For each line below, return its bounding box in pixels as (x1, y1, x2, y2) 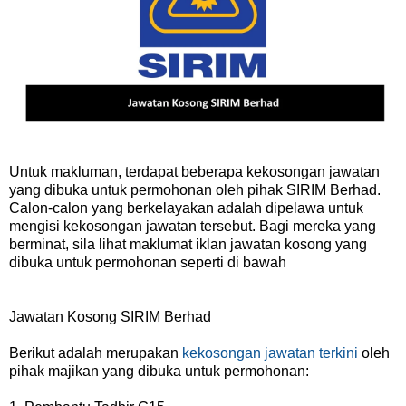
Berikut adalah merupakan (9, 344, 182, 361)
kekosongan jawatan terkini (182, 344, 358, 361)
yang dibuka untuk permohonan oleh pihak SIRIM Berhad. (9, 181, 381, 198)
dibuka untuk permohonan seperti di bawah (9, 254, 286, 270)
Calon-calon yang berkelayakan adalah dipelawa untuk (9, 199, 363, 216)
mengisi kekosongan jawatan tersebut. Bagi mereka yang (9, 217, 376, 234)
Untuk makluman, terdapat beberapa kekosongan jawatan (9, 163, 380, 179)
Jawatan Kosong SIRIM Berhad (9, 308, 211, 324)
